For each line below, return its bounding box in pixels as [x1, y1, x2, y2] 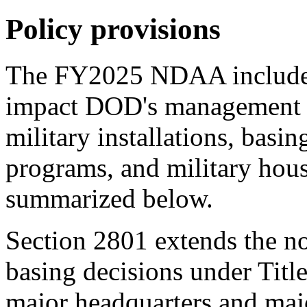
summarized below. [5, 183, 213, 213]
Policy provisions [5, 12, 221, 45]
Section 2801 [5, 225, 148, 255]
